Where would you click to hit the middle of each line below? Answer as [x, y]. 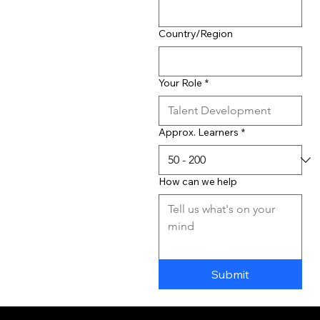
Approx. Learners [198, 132]
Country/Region [195, 33]
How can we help [197, 181]
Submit [230, 274]
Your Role [180, 82]
